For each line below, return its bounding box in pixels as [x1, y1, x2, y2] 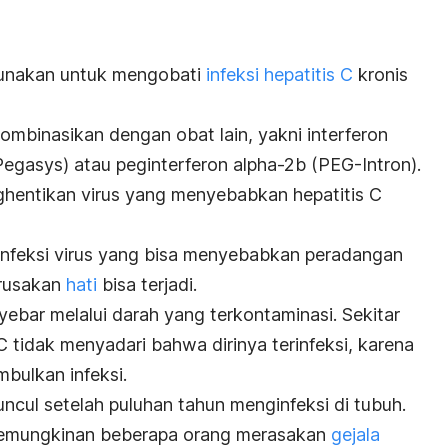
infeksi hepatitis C [206, 63, 353, 85]
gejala [331, 423, 380, 445]
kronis [353, 63, 408, 85]
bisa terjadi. [97, 273, 197, 295]
